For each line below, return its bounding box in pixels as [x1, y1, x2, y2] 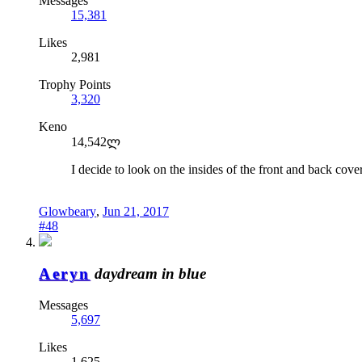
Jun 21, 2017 [103, 204, 169, 219]
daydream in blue [94, 264, 206, 282]
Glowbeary [39, 204, 96, 219]
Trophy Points [39, 78, 111, 92]
